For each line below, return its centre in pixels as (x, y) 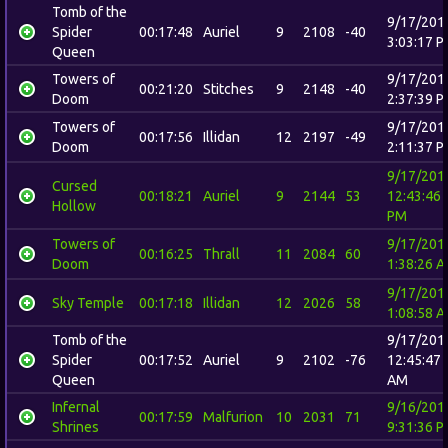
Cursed (74, 186)
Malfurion (233, 417)
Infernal (76, 407)
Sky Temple (88, 303)
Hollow (74, 206)
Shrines (75, 427)
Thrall (221, 254)
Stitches (228, 89)
